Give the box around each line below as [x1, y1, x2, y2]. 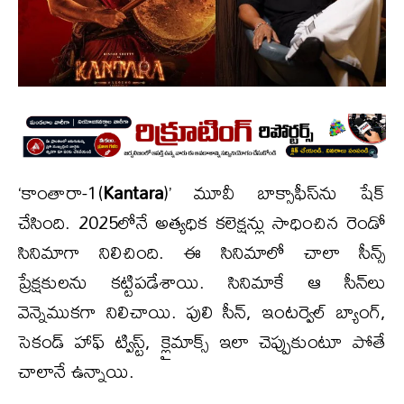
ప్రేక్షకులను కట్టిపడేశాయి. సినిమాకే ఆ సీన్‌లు [18, 263, 386, 301]
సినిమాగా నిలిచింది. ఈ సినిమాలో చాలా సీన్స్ [18, 234, 386, 271]
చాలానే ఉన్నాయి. [18, 353, 134, 390]
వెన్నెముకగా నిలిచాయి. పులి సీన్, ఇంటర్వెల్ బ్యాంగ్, [18, 293, 386, 331]
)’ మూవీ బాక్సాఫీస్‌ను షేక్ [163, 174, 386, 212]
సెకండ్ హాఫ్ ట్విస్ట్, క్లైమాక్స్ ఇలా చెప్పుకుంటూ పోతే [18, 323, 386, 361]
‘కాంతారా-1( [18, 174, 103, 212]
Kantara [103, 174, 163, 212]
